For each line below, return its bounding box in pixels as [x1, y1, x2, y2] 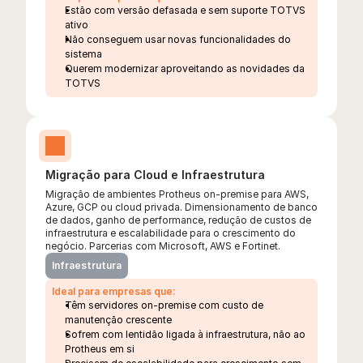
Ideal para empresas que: [52, 285, 176, 297]
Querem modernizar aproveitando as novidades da [65, 62, 305, 75]
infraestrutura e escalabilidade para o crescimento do [45, 227, 296, 239]
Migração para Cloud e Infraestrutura [45, 168, 265, 181]
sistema [65, 48, 102, 60]
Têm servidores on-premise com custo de [65, 299, 263, 311]
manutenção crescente [65, 314, 172, 326]
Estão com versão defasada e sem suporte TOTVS [65, 4, 305, 16]
